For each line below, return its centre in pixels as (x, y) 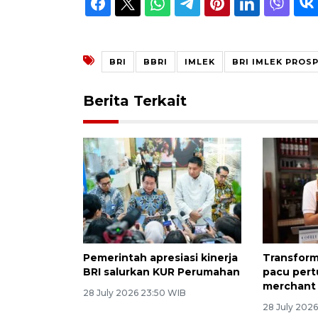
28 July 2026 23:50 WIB (135, 293)
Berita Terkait (135, 101)
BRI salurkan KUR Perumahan (161, 272)
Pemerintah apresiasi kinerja (160, 258)
